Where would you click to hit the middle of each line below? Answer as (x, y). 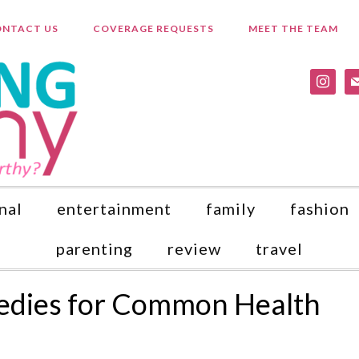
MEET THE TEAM (293, 28)
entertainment (114, 208)
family (231, 208)
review (194, 248)
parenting (95, 248)
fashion (320, 208)
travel (279, 248)
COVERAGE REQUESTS (153, 28)
